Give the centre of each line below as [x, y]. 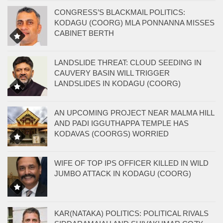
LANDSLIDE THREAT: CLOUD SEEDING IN [128, 62]
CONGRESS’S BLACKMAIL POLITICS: [120, 12]
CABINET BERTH [84, 33]
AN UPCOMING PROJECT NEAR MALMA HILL [134, 112]
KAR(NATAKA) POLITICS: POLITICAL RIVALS [131, 213]
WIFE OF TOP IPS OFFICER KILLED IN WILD [131, 163]
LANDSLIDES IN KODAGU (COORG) [117, 83]
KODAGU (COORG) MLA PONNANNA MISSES [134, 22]
